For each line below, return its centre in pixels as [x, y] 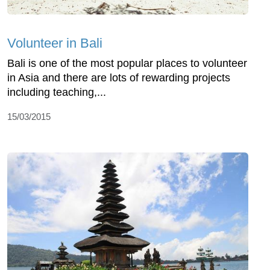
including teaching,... [57, 92]
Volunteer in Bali [55, 43]
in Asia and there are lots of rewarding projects [119, 77]
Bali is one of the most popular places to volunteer [127, 63]
